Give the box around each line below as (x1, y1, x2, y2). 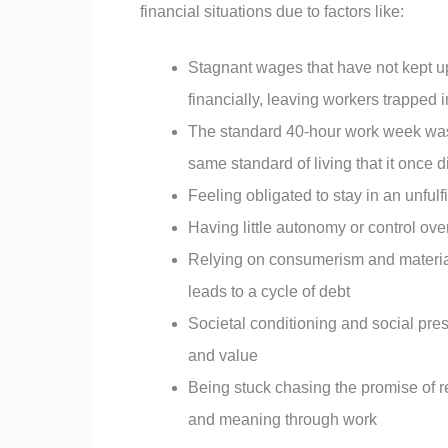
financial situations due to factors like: (140, 2, 404, 20)
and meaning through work (188, 410, 377, 428)
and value (188, 346, 258, 364)
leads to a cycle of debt (188, 282, 350, 300)
